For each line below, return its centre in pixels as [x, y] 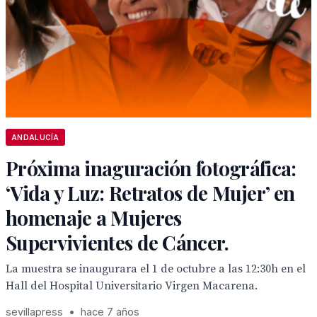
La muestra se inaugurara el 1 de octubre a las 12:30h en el [156, 269]
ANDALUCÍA [35, 137]
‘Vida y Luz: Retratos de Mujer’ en [150, 193]
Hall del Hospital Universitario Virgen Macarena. [132, 286]
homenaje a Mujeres [94, 218]
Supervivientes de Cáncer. [117, 242]
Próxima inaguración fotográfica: [151, 168]
